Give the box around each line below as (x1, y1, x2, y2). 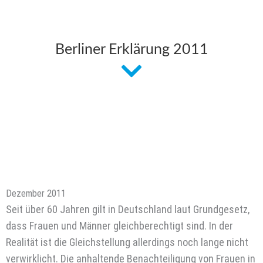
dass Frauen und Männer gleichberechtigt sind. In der (6, 219, 233, 232)
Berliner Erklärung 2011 (55, 42, 208, 57)
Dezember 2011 (6, 187, 66, 199)
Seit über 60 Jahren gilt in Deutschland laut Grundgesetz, (6, 203, 249, 215)
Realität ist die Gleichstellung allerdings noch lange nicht (6, 235, 248, 248)
